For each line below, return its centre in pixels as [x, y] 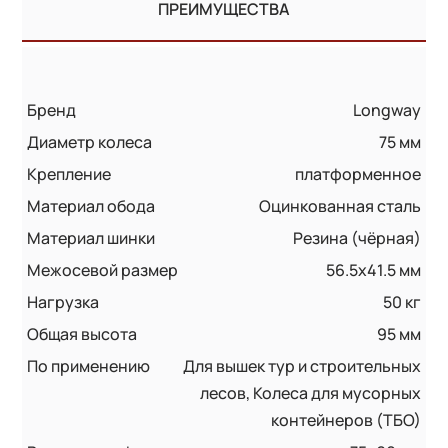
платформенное [357, 173]
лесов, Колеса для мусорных [310, 392]
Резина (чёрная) [356, 237]
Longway [386, 109]
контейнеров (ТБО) [345, 419]
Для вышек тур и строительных [301, 365]
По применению [89, 365]
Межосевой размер [103, 269]
